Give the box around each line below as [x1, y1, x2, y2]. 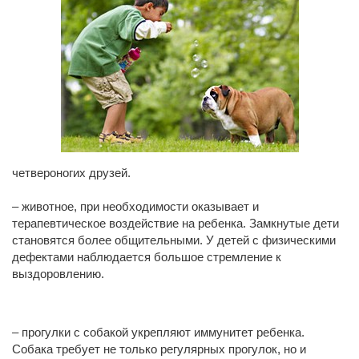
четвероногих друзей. [12, 166, 131, 180]
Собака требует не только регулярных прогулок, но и [12, 342, 306, 357]
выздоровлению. [12, 267, 104, 281]
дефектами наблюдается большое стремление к [12, 250, 281, 264]
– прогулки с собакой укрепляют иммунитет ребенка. [12, 325, 305, 340]
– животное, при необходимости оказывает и [12, 200, 259, 214]
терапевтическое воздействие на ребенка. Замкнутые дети [12, 216, 339, 231]
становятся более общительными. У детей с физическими [12, 233, 336, 248]
